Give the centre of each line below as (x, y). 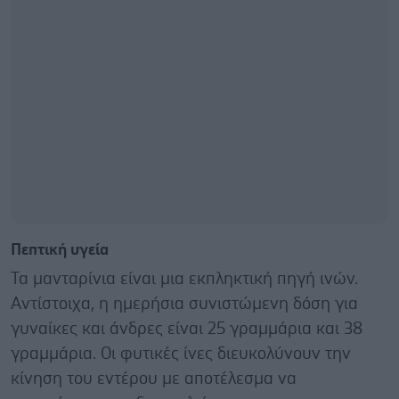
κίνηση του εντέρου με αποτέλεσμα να (154, 379)
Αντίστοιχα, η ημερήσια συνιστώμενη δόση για (184, 304)
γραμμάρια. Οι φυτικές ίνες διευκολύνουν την (181, 354)
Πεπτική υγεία (60, 250)
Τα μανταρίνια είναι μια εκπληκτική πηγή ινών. (184, 279)
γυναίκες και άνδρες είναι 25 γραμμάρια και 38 (187, 329)
